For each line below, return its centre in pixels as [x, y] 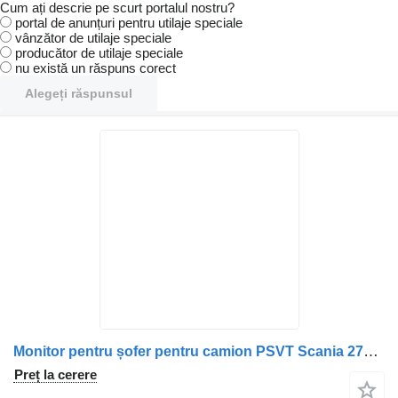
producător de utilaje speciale [99, 53]
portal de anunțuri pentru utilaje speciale [129, 23]
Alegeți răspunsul [79, 93]
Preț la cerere [56, 374]
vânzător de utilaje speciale [93, 38]
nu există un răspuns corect [96, 68]
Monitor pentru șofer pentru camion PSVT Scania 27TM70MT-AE [371, 351]
